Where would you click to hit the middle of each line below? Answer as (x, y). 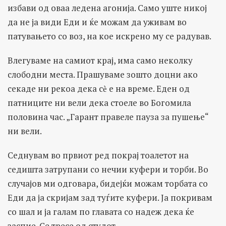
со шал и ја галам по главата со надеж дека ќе (101, 211)
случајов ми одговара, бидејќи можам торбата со (108, 183)
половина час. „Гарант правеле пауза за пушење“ (108, 117)
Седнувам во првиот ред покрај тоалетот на (98, 155)
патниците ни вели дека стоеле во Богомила (99, 102)
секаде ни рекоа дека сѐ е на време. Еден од (99, 88)
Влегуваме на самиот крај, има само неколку (100, 60)
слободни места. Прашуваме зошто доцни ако (103, 74)
